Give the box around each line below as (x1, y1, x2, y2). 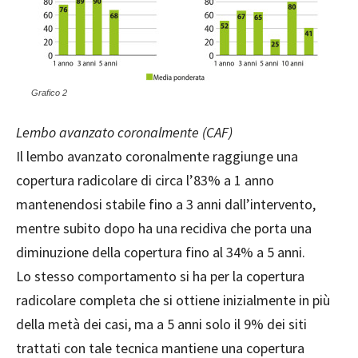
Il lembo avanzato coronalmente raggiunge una (16, 147, 298, 166)
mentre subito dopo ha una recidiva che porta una (16, 219, 312, 238)
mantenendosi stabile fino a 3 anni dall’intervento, (16, 195, 316, 214)
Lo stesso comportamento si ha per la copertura (16, 267, 304, 286)
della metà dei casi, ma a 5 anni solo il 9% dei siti (16, 315, 307, 334)
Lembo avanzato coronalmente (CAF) (16, 123, 233, 142)
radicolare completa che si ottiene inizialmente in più (16, 291, 330, 310)
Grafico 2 (30, 88, 67, 98)
